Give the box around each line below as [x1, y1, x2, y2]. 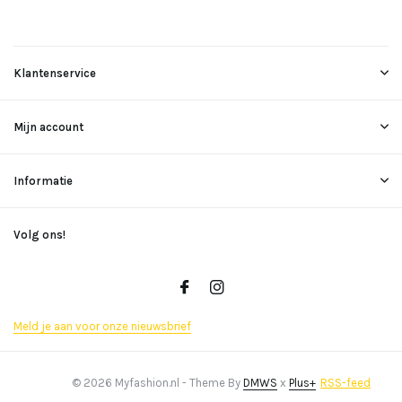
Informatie [13, 174, 73, 188]
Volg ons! [13, 228, 66, 241]
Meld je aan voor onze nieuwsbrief [13, 319, 191, 333]
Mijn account [13, 120, 83, 134]
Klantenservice [13, 66, 96, 80]
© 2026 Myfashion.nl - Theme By [72, 376, 243, 389]
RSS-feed [320, 376, 371, 389]
